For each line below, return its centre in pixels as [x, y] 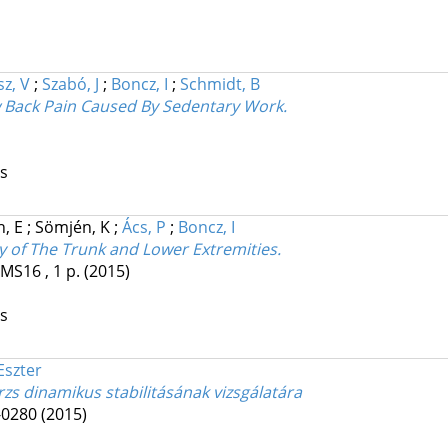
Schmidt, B [219, 84]
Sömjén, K [74, 227]
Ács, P [143, 227]
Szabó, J [70, 84]
